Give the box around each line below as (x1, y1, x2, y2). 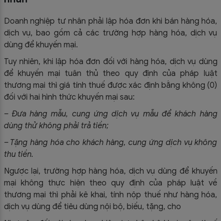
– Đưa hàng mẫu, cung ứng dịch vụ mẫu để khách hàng (3, 109, 218, 119)
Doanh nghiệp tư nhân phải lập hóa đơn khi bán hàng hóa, (3, 16, 218, 26)
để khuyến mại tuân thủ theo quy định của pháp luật (3, 68, 218, 78)
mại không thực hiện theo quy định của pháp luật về (3, 178, 218, 188)
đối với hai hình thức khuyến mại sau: (3, 92, 135, 102)
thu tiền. (3, 149, 34, 159)
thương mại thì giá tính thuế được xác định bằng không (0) (3, 80, 218, 90)
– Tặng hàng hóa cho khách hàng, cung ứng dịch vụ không (3, 137, 218, 147)
